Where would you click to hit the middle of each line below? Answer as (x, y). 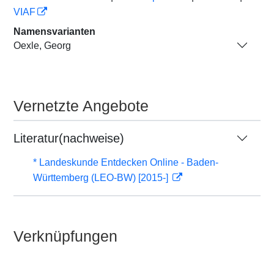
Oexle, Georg (42, 45)
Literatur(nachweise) (69, 138)
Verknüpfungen (65, 236)
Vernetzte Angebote (81, 106)
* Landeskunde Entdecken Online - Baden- (126, 162)
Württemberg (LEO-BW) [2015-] (102, 178)
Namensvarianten (54, 31)
